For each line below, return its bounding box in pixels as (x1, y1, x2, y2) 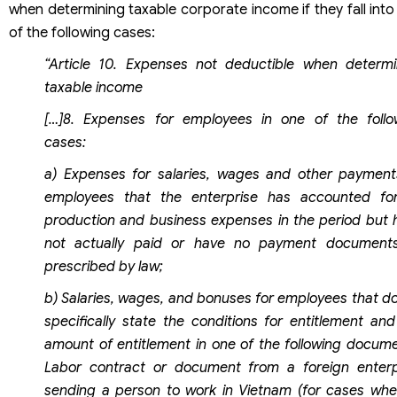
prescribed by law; (44, 258, 163, 276)
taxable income (44, 79, 143, 97)
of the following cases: (9, 24, 155, 43)
